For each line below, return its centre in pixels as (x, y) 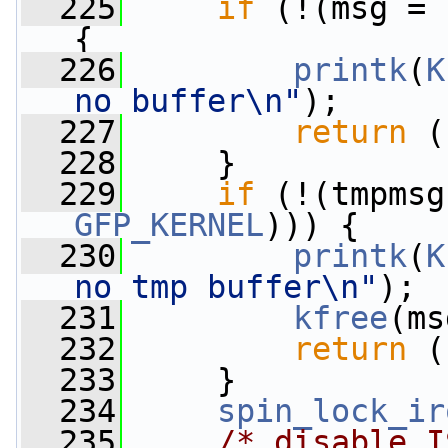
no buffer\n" (188, 101)
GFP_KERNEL (169, 225)
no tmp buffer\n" (226, 287)
